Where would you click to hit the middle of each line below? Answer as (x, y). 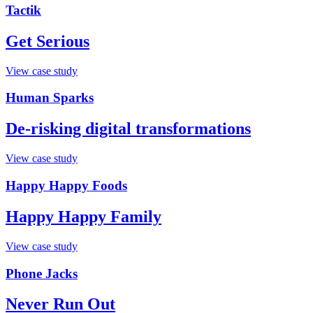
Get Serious (48, 41)
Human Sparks (50, 98)
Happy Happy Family (83, 216)
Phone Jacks (42, 273)
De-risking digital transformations (128, 129)
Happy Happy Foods (66, 185)
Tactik (23, 10)
